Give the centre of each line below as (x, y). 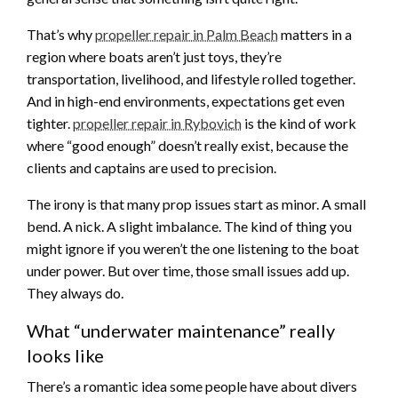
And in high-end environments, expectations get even (186, 100)
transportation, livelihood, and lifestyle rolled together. (191, 78)
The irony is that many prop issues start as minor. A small (196, 203)
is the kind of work (299, 123)
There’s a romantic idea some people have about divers (192, 386)
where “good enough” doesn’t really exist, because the (187, 145)
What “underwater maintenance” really (181, 330)
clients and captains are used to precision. (151, 167)
